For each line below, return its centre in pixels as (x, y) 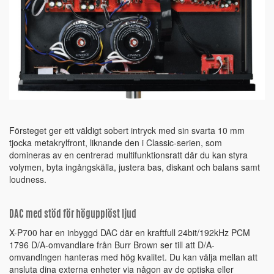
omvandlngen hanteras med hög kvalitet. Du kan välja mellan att (133, 257)
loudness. (28, 180)
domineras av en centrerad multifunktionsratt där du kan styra (128, 155)
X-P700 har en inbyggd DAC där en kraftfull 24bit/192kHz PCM (130, 233)
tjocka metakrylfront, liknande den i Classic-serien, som (116, 143)
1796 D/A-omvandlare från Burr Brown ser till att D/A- (112, 245)
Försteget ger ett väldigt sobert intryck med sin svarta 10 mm (127, 131)
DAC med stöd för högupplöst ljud (73, 215)
